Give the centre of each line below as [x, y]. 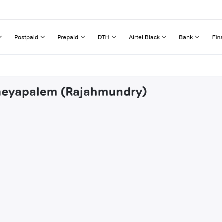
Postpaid [26, 37]
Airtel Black [144, 37]
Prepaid [68, 37]
